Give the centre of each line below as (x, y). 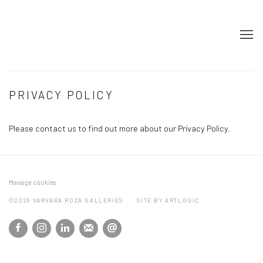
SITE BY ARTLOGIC (168, 200)
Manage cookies (32, 182)
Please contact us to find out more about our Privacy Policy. (119, 128)
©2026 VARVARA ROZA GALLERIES (66, 200)
